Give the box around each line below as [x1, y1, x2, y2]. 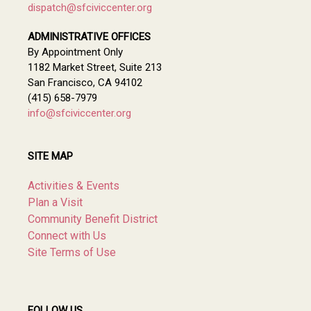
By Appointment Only [28, 45, 123, 58]
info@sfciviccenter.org [28, 106, 131, 119]
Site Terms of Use [28, 245, 116, 259]
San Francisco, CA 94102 [28, 76, 142, 89]
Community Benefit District [28, 212, 158, 226]
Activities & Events [28, 178, 119, 192]
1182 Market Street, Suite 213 [28, 60, 162, 74]
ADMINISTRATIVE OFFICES [28, 30, 151, 43]
